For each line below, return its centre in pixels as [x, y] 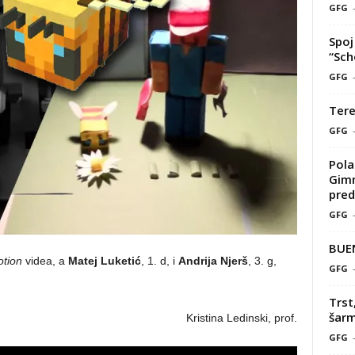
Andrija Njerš [213, 261]
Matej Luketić [104, 261]
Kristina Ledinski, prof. [241, 318]
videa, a [45, 261]
